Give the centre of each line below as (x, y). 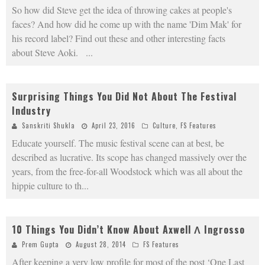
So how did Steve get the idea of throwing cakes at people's (122, 10)
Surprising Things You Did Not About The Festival (124, 97)
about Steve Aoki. (49, 53)
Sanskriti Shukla (49, 126)
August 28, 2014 (101, 245)
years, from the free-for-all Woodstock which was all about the (127, 172)
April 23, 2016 (114, 126)
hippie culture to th (47, 186)
